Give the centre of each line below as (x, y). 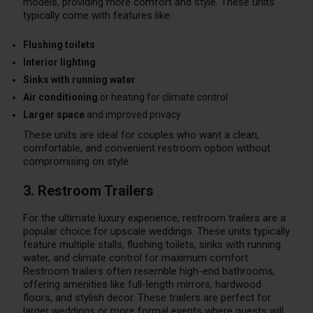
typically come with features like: (97, 16)
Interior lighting (59, 63)
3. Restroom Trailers (88, 191)
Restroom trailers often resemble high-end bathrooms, (149, 271)
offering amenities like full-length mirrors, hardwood (142, 285)
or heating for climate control (162, 97)
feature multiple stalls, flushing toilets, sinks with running (152, 245)
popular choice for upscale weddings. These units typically (156, 232)
